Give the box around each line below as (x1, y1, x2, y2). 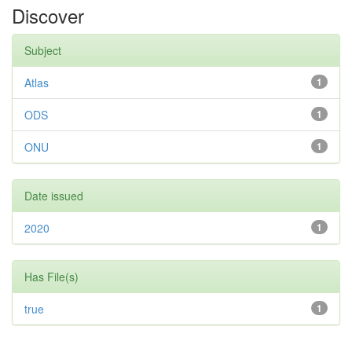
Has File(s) (24, 269, 79, 284)
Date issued (24, 188, 83, 203)
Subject (24, 42, 61, 58)
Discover (12, 2, 84, 29)
